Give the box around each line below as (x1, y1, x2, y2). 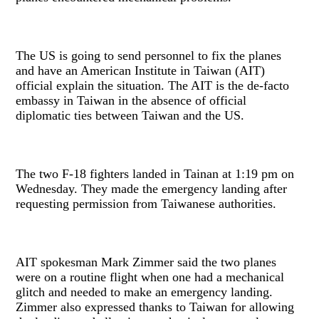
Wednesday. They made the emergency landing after (16, 182, 288, 197)
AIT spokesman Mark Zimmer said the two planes (16, 255, 277, 270)
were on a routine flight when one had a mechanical (16, 270, 285, 285)
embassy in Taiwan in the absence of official (16, 93, 247, 108)
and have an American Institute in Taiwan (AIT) (16, 63, 266, 78)
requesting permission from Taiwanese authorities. (16, 197, 277, 211)
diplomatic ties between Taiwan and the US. (16, 108, 245, 123)
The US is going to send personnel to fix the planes (16, 48, 282, 63)
